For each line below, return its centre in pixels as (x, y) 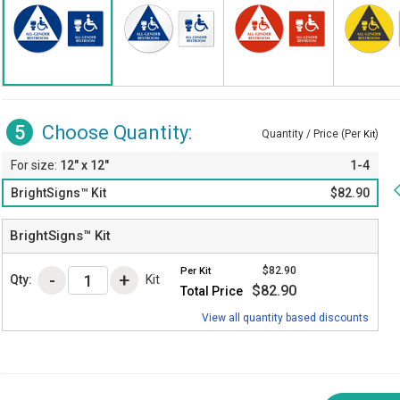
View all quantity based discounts (285, 318)
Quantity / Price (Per (312, 134)
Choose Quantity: (115, 132)
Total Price (212, 292)
